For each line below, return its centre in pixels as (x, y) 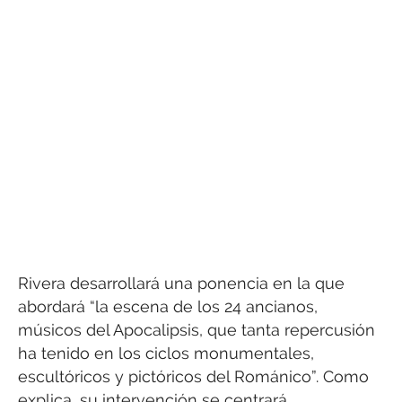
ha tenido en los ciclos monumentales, (166, 353)
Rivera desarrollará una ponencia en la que (181, 283)
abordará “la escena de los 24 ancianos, (168, 306)
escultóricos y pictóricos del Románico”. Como (193, 376)
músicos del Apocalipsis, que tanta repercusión (197, 329)
